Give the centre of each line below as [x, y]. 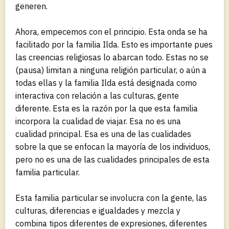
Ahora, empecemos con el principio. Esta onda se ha [111, 31]
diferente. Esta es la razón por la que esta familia [107, 108]
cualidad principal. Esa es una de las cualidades [103, 134]
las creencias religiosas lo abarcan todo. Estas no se [112, 57]
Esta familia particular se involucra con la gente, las [111, 198]
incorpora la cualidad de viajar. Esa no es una [98, 121]
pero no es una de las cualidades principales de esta [112, 159]
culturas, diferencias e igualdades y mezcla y [98, 210]
